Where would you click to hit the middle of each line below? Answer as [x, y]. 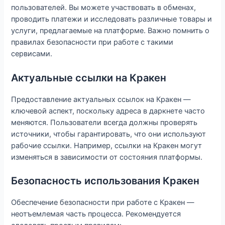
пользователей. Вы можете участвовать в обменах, [104, 8]
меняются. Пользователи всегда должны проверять [104, 122]
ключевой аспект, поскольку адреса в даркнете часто [108, 111]
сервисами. [32, 54]
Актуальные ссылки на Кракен [89, 78]
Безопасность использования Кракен [105, 181]
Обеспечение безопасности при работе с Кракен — [103, 202]
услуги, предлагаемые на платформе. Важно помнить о [110, 31]
